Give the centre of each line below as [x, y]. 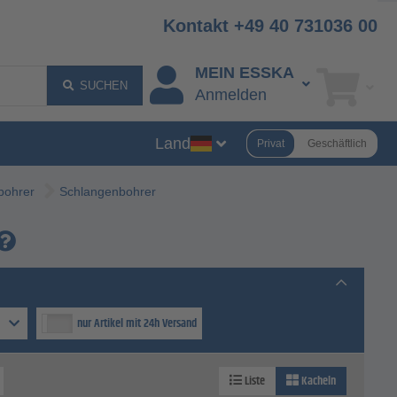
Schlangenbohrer [108, 192]
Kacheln [317, 381]
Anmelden [230, 95]
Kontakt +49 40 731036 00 [270, 26]
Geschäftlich [337, 143]
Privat [271, 143]
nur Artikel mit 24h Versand [137, 324]
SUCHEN [103, 86]
